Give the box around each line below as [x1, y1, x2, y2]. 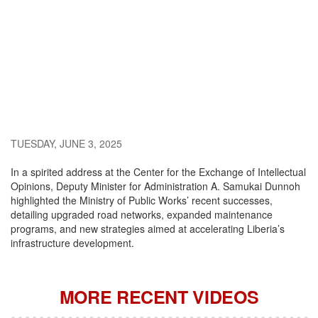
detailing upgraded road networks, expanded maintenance [11, 207, 273, 222]
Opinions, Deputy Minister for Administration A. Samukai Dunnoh [11, 179, 300, 194]
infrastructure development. [11, 236, 134, 251]
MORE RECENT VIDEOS [59, 284, 259, 310]
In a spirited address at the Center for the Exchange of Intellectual [11, 165, 306, 180]
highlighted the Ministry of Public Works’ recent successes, [11, 193, 273, 208]
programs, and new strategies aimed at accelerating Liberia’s [11, 221, 285, 236]
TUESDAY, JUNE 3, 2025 [11, 136, 122, 151]
